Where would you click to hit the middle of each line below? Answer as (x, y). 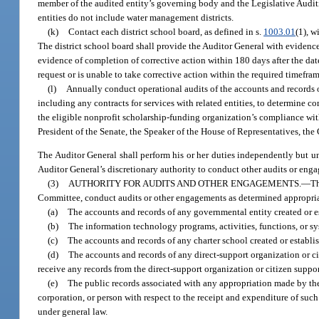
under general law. (73, 312)
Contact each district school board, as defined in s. (166, 31)
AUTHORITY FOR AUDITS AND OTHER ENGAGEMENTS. (185, 184)
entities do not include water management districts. (136, 17)
